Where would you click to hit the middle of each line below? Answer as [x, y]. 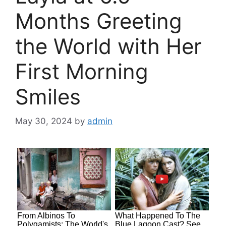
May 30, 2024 [44, 121]
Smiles [48, 96]
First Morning [82, 71]
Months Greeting [99, 21]
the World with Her [108, 46]
